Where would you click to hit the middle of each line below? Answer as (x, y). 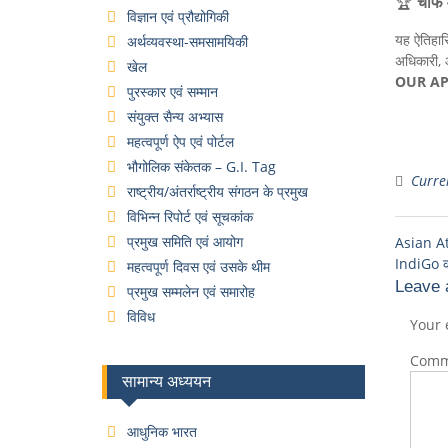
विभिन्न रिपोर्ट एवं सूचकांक (190, 216)
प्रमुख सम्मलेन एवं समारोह (191, 291)
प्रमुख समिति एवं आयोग (185, 241)
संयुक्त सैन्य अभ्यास (175, 116)
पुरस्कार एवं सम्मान (172, 91)
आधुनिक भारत (162, 431)
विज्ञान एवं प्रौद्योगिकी (178, 16)
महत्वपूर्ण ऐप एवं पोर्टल (180, 141)
